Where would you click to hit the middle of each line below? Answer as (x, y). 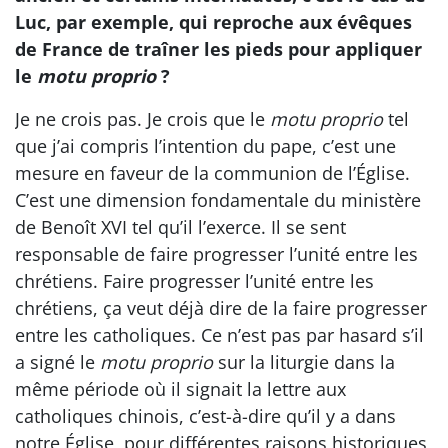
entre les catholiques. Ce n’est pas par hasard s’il (219, 335)
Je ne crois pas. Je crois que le (142, 119)
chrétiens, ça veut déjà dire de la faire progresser (221, 308)
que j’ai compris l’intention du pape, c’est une (205, 146)
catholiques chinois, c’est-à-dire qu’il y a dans (205, 416)
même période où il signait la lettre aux (180, 389)
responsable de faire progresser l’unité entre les (216, 254)
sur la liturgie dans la (304, 362)
